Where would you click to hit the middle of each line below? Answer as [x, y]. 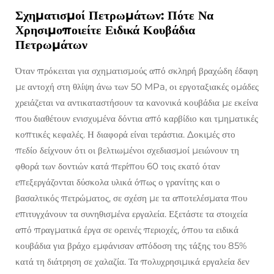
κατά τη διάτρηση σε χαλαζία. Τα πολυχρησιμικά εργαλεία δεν [132, 262]
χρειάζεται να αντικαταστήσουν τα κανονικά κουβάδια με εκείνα [137, 103]
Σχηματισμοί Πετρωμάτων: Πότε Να [114, 16]
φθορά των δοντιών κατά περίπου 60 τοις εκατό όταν [118, 166]
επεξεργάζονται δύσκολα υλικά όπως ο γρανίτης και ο [118, 182]
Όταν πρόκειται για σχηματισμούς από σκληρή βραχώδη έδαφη [137, 71]
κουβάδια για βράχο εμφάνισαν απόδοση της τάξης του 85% [131, 246]
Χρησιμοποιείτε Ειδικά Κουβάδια [105, 30]
